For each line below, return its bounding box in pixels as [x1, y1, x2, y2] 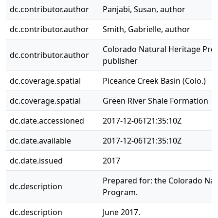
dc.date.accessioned [10, 115, 84, 126]
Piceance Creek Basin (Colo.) [103, 75, 206, 86]
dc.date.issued [10, 155, 63, 166]
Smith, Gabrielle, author [103, 24, 190, 35]
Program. [103, 187, 138, 198]
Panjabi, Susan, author [103, 4, 185, 15]
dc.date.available [10, 135, 71, 146]
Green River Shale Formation [103, 95, 208, 106]
